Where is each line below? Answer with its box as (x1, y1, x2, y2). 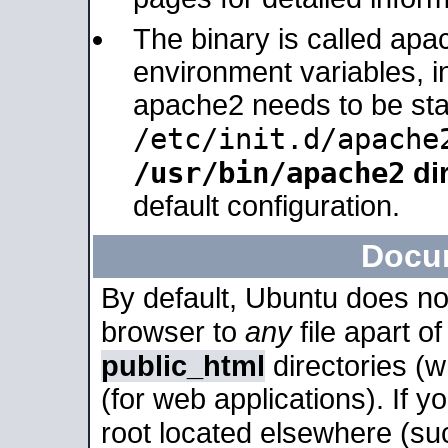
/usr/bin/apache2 (133, 156, 405, 190)
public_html (101, 350, 265, 382)
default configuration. (133, 190, 400, 222)
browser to (101, 316, 245, 348)
